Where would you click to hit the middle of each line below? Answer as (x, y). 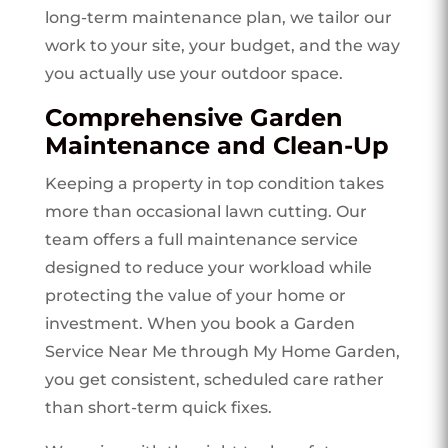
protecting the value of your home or (195, 295)
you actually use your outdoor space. (193, 73)
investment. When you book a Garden (199, 323)
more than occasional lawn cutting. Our (205, 211)
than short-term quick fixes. (158, 407)
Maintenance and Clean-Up (216, 145)
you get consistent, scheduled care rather (214, 379)
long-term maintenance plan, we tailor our (218, 17)
